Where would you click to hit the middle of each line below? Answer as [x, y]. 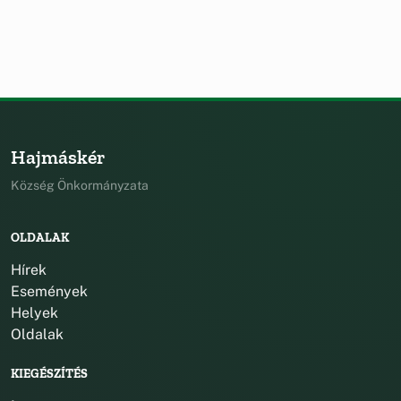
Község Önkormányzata [80, 186]
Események [49, 292]
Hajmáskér [58, 158]
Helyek [34, 313]
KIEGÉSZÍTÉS [49, 374]
